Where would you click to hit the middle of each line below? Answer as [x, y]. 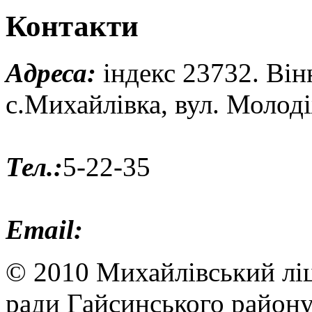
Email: [44, 229]
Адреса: [51, 72]
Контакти [72, 26]
